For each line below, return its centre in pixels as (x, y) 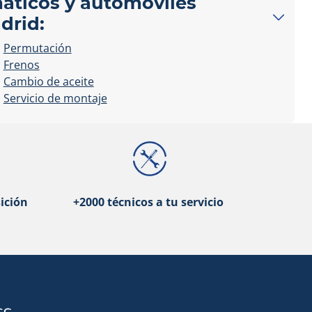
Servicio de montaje (55, 98)
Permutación (37, 48)
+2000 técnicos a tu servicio (148, 202)
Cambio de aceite (48, 81)
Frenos (21, 65)
